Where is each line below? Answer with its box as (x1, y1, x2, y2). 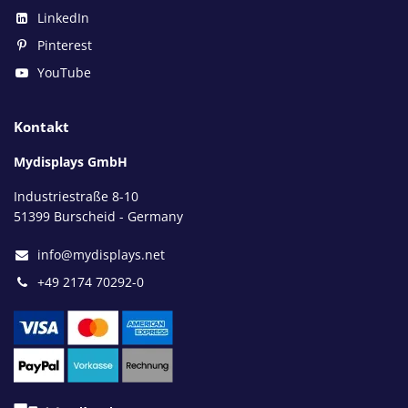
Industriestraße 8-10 (14, 187, 138, 205)
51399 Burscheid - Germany (14, 207, 183, 225)
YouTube (37, 63, 91, 81)
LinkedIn (37, 8, 89, 26)
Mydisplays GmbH (14, 152, 127, 170)
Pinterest (37, 36, 92, 54)
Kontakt (14, 117, 69, 136)
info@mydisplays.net (37, 245, 165, 263)
